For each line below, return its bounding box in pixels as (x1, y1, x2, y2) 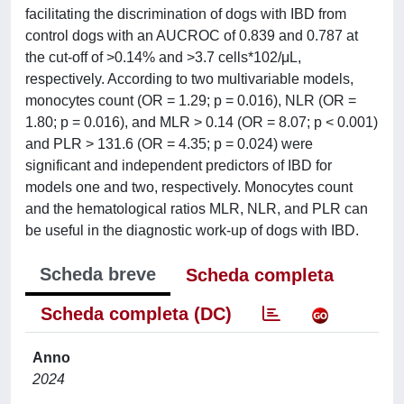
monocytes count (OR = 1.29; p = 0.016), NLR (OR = (25, 93, 356, 108)
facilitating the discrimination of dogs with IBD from (25, 6, 346, 22)
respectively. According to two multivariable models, (25, 71, 353, 87)
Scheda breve (40, 264, 156, 284)
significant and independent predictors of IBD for (25, 158, 332, 173)
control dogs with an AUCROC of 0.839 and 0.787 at (25, 28, 358, 43)
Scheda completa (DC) (41, 304, 232, 324)
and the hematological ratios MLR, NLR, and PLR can (25, 201, 368, 216)
